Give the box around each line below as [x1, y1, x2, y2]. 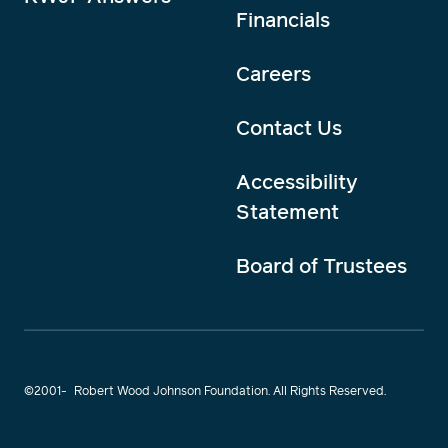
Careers [236, 59, 311, 88]
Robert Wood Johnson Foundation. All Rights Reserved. [74, 382, 389, 399]
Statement [236, 197, 339, 226]
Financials [236, 5, 330, 34]
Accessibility [236, 167, 358, 196]
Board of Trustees [236, 251, 407, 280]
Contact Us [236, 113, 342, 142]
